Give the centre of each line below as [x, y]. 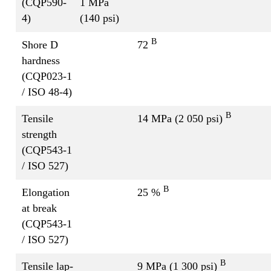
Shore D [40, 44]
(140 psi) [100, 18]
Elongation [46, 192]
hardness [41, 60]
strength [39, 134]
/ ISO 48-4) [47, 92]
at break [39, 208]
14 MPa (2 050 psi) [181, 118]
